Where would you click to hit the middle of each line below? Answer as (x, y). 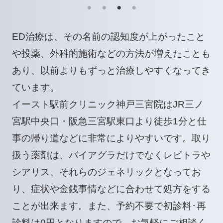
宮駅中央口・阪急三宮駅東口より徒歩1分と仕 (109, 121)
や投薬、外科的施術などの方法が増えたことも (111, 54)
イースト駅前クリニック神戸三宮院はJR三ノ (108, 105)
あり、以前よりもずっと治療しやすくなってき (111, 71)
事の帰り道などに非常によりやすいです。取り (111, 138)
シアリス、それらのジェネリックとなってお (106, 172)
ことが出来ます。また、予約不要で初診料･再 (109, 206)
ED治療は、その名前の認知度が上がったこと (108, 37)
